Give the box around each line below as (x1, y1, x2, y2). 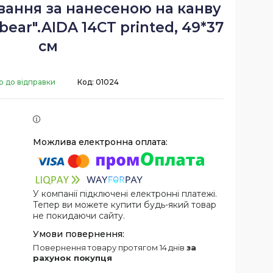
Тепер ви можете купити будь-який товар (33, 199, 217, 210)
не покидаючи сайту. (33, 210, 126, 221)
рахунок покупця (33, 252, 112, 263)
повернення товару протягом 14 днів (40, 242, 186, 252)
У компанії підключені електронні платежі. (33, 188, 218, 199)
